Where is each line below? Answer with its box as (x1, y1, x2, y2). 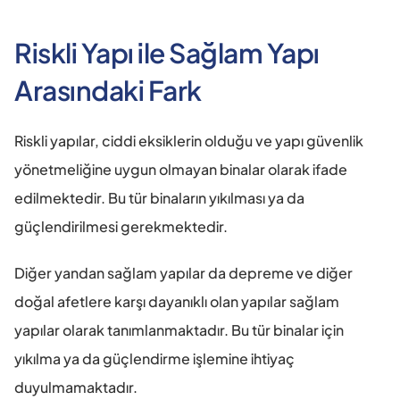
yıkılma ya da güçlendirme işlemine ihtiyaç (14, 349, 295, 368)
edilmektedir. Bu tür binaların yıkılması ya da (14, 188, 304, 207)
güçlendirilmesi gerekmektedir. (14, 217, 228, 236)
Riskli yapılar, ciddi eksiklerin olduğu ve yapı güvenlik (14, 131, 363, 150)
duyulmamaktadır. (14, 378, 137, 396)
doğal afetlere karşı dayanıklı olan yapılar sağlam (14, 292, 339, 311)
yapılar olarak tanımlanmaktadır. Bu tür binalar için (14, 321, 344, 339)
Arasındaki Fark (14, 73, 202, 107)
